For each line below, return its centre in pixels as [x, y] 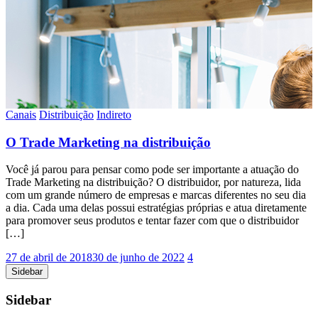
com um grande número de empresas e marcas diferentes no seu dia [156, 195]
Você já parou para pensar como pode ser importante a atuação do [152, 170]
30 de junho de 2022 [138, 258]
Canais [21, 114]
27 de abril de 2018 [49, 258]
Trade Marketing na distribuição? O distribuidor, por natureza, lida [153, 182]
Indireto [114, 114]
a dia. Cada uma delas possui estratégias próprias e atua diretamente [156, 208]
